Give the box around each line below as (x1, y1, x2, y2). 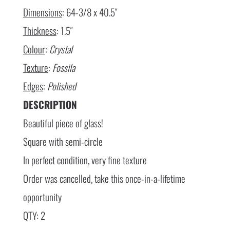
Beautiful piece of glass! (23, 116, 103, 130)
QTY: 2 (23, 208, 45, 223)
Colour (23, 42, 45, 56)
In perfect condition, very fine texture (23, 152, 147, 167)
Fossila (50, 60, 75, 75)
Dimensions (23, 5, 62, 20)
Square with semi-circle (23, 134, 103, 149)
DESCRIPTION (23, 97, 77, 112)
